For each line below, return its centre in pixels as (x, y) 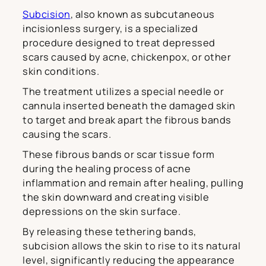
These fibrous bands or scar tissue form (119, 154)
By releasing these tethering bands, (110, 231)
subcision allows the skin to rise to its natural (132, 246)
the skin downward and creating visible (116, 197)
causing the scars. (67, 134)
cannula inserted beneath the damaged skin (129, 105)
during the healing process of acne (107, 168)
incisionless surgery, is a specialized (110, 28)
